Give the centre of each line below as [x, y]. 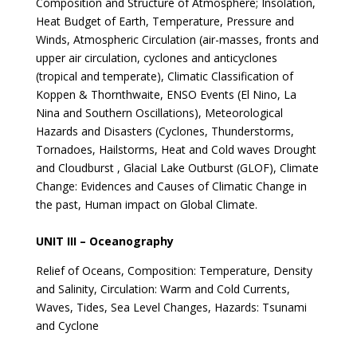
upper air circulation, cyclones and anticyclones [156, 58]
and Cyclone [67, 326]
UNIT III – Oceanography [104, 241]
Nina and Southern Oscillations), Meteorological [159, 113]
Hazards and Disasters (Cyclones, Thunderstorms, [165, 131]
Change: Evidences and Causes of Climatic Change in [171, 186]
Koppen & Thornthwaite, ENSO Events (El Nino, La [166, 94]
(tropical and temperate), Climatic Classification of [164, 76]
